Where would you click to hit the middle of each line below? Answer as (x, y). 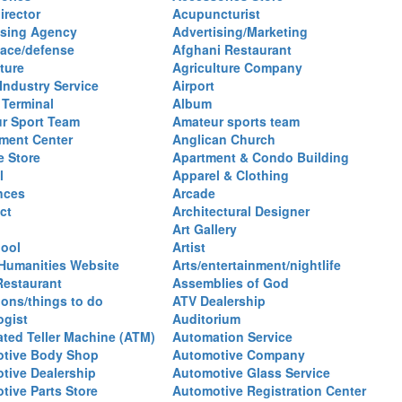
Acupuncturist (216, 13)
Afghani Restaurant (232, 49)
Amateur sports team (236, 121)
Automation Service (232, 336)
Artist (189, 247)
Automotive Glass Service (251, 372)
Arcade (194, 193)
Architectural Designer (241, 211)
